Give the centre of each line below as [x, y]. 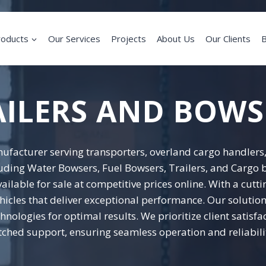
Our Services [74, 39]
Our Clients [228, 39]
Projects [129, 39]
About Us [176, 39]
